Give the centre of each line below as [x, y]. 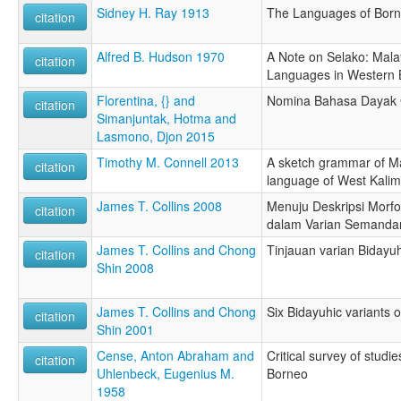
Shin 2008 [125, 268]
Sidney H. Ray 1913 [153, 13]
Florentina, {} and [146, 101]
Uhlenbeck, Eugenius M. [166, 374]
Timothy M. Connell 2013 [168, 162]
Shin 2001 [125, 330]
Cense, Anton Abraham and [175, 356]
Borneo [287, 374]
